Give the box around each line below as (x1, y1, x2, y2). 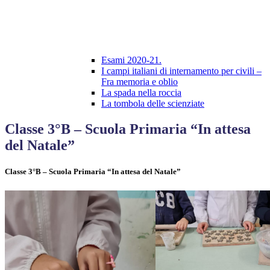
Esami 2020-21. (101, 55, 162, 66)
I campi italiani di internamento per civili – (101, 66, 262, 77)
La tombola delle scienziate (101, 98, 204, 109)
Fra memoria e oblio (101, 77, 178, 87)
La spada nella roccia (101, 87, 181, 98)
